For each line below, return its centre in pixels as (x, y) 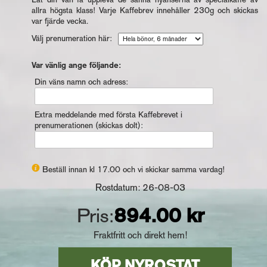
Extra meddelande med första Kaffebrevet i (108, 115)
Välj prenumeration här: (72, 38)
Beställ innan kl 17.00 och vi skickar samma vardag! (133, 169)
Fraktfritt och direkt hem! (140, 235)
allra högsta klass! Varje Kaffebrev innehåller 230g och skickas (145, 10)
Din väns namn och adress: (81, 82)
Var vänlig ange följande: (76, 65)
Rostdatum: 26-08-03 (140, 187)
